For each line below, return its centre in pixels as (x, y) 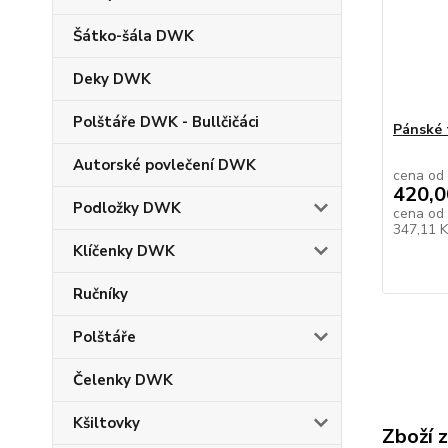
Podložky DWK (127, 208)
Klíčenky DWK (124, 251)
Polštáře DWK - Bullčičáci (166, 122)
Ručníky (100, 294)
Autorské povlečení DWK (164, 165)
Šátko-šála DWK (133, 36)
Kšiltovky (106, 423)
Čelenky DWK (123, 380)
